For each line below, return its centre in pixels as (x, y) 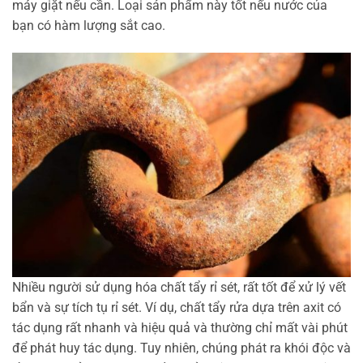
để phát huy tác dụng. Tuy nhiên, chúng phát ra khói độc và (181, 348)
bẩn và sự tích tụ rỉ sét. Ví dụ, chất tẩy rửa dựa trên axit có (177, 308)
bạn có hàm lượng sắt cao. (89, 26)
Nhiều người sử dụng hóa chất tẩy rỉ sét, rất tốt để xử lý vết (179, 288)
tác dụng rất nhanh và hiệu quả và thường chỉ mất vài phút (180, 328)
